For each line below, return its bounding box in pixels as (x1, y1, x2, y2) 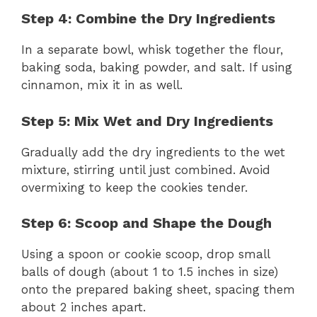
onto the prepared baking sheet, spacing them (21, 282, 295, 297)
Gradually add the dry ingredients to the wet (21, 144, 285, 159)
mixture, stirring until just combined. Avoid (21, 162, 270, 177)
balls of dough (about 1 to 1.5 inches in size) (21, 265, 278, 279)
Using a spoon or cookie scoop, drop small (21, 247, 270, 262)
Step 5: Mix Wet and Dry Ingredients (21, 112, 273, 129)
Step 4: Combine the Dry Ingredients (21, 10, 275, 28)
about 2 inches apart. (21, 300, 146, 315)
